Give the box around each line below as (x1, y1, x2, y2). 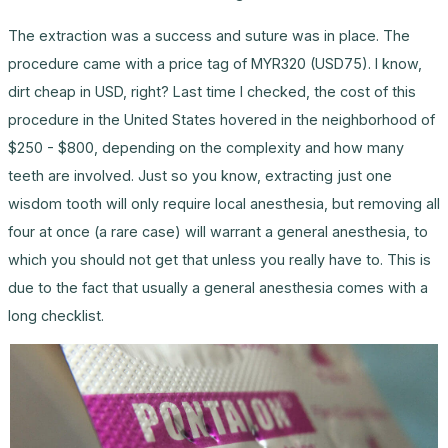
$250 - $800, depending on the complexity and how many (8, 138, 404, 156)
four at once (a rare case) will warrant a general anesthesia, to (8, 222, 428, 240)
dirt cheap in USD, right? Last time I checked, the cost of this (8, 82, 416, 100)
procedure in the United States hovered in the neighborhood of (8, 110, 435, 128)
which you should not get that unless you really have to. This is (8, 250, 431, 268)
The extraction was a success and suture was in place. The (8, 26, 410, 44)
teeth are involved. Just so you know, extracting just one (8, 166, 392, 184)
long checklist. (8, 306, 104, 324)
